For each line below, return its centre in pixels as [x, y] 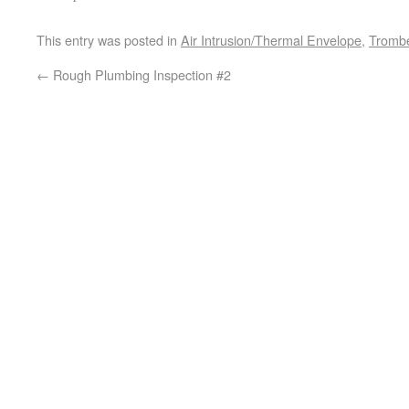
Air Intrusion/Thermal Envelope [271, 39]
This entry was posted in [109, 39]
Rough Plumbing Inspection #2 [140, 74]
